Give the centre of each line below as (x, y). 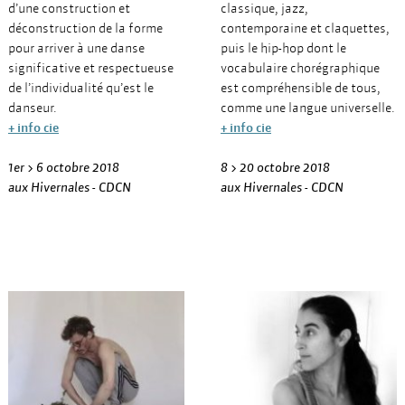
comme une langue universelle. (308, 108)
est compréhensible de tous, (301, 88)
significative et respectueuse (91, 68)
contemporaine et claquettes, (305, 28)
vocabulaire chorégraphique (300, 68)
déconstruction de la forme (85, 28)
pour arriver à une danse (76, 48)
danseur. (33, 108)
